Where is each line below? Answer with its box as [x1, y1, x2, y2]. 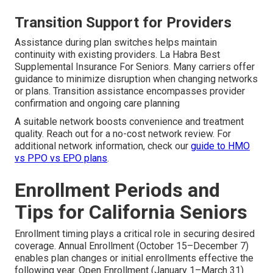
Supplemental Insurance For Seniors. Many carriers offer [15, 61, 255, 73]
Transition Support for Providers [15, 14, 232, 32]
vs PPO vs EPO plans [15, 152, 107, 165]
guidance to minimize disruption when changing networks [15, 73, 258, 85]
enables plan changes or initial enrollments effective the [15, 252, 253, 264]
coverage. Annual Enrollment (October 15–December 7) [15, 240, 249, 252]
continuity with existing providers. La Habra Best [15, 49, 220, 61]
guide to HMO [191, 140, 250, 152]
